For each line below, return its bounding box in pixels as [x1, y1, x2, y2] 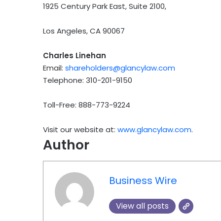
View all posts [115, 200, 169, 212]
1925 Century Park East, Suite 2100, [43, 1, 166, 12]
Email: [43, 63, 65, 74]
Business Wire [109, 174, 177, 188]
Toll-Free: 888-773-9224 [43, 100, 130, 110]
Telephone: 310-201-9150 [43, 75, 132, 86]
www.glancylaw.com [117, 124, 191, 135]
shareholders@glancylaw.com [65, 63, 175, 74]
